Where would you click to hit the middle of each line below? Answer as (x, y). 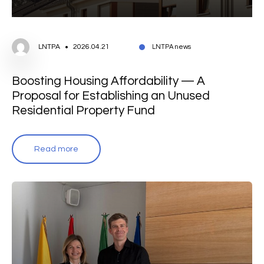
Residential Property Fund (83, 110)
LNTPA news (171, 47)
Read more (56, 148)
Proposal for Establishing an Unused (111, 95)
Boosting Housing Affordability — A (108, 81)
